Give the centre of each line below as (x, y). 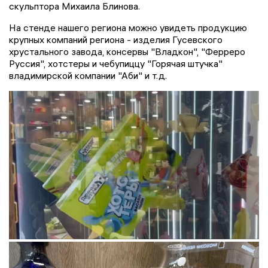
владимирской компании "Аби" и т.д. (88, 76)
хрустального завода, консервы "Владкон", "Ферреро (127, 52)
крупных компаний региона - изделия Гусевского (116, 40)
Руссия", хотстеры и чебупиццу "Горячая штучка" (116, 64)
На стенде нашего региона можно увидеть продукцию (128, 28)
